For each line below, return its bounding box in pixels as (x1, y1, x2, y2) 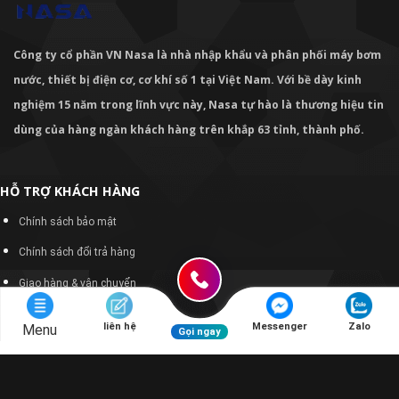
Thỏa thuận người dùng (18, 338, 136, 351)
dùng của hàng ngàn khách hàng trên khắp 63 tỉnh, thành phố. (13, 121, 364, 137)
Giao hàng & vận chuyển (18, 276, 136, 289)
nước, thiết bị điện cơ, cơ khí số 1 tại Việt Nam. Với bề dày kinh (13, 71, 362, 87)
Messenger (251, 321, 307, 332)
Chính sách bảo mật (18, 215, 117, 228)
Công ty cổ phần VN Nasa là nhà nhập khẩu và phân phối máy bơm (13, 46, 381, 62)
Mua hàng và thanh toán (18, 307, 138, 321)
